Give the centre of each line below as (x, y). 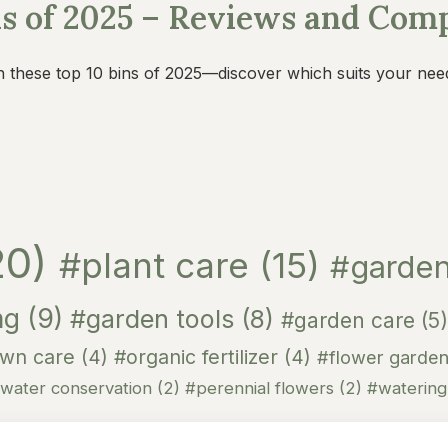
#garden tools (155, 319)
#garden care (351, 320)
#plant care (159, 265)
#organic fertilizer (199, 357)
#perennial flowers (262, 388)
